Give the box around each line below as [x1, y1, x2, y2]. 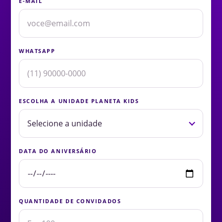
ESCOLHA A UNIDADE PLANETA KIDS [19, 97, 139, 105]
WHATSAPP [19, 47, 55, 55]
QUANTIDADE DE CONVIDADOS [19, 197, 121, 205]
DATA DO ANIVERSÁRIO [19, 147, 97, 155]
